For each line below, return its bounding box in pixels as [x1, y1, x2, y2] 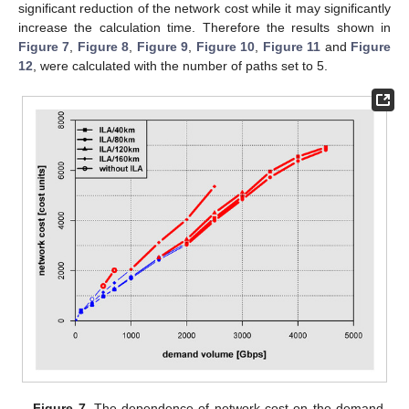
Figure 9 [136, 38, 189, 54]
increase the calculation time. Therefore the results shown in [18, 19, 391, 35]
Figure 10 [195, 38, 256, 54]
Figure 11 [262, 38, 321, 54]
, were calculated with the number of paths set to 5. [33, 58, 328, 73]
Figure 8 [77, 38, 130, 54]
